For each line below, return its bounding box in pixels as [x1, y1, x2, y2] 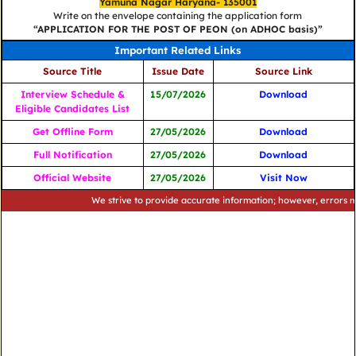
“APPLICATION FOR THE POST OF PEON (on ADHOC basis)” [33, 23, 323, 36]
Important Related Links [114, 44, 242, 57]
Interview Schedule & [20, 88, 125, 101]
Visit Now [259, 172, 308, 184]
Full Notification [33, 149, 112, 161]
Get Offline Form [32, 126, 113, 138]
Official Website [33, 172, 112, 184]
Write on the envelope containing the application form [53, 10, 303, 22]
